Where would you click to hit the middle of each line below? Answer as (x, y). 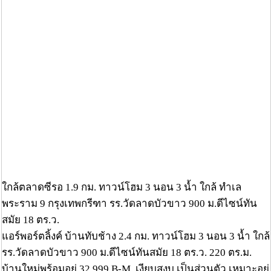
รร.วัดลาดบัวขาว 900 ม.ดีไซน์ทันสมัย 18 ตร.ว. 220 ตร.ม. (127, 253)
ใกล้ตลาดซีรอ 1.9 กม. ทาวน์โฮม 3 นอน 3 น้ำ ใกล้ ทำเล (122, 188)
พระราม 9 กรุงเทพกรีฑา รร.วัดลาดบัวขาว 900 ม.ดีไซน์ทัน (129, 204)
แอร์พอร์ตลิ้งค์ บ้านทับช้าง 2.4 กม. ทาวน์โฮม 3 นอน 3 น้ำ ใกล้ (136, 237)
